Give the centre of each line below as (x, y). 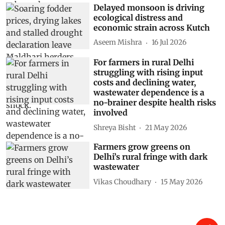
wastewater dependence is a (149, 93)
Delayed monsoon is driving (149, 7)
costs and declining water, (145, 83)
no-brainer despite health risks (155, 103)
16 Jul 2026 (169, 42)
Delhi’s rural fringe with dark (151, 157)
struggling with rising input (148, 73)
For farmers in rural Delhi (144, 63)
